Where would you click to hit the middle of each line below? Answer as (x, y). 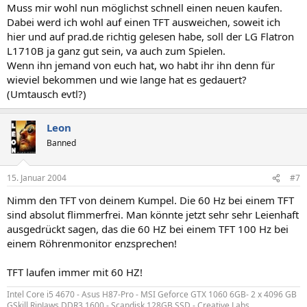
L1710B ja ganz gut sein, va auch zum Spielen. (116, 50)
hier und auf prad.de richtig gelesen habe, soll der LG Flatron (150, 36)
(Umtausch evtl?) (47, 94)
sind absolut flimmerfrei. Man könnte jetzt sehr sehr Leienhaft (153, 214)
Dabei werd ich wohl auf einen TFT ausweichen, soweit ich (144, 22)
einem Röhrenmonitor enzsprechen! (92, 243)
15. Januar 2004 (37, 178)
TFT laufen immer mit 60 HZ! (75, 272)
